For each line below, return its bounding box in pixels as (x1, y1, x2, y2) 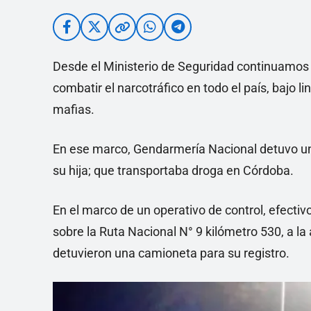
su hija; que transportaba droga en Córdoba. (53, 163, 294, 178)
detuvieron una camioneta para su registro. (53, 246, 289, 260)
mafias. (53, 102, 94, 117)
